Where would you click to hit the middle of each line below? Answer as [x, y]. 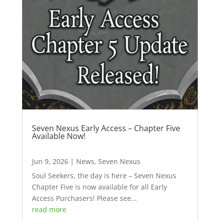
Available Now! [58, 136]
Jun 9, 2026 [50, 161]
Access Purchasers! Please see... [84, 198]
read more [49, 209]
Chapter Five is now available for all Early [99, 187]
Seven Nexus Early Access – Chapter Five [106, 128]
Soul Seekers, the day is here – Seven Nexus [104, 175]
